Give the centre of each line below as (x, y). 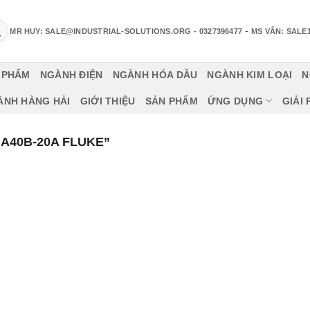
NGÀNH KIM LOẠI (250, 75)
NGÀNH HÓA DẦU (155, 75)
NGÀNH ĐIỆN (71, 75)
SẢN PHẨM (171, 101)
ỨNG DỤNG (235, 101)
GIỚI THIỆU (108, 101)
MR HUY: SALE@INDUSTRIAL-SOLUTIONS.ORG (101, 31)
